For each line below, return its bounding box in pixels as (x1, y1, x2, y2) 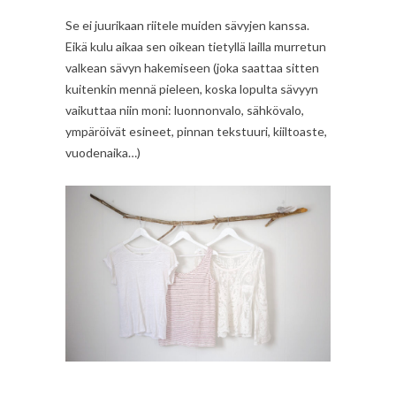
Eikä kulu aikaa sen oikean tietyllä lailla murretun (65, 39, 326, 55)
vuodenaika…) (65, 145, 141, 161)
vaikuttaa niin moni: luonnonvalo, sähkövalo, (65, 103, 304, 118)
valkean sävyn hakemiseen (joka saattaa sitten (65, 60, 319, 76)
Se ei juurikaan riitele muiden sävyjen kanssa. (65, 18, 309, 34)
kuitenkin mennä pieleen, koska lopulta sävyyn (65, 81, 318, 97)
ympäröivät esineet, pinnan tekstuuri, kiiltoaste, (65, 124, 327, 140)
